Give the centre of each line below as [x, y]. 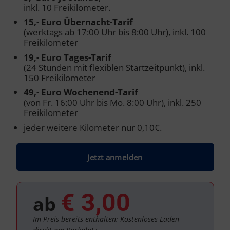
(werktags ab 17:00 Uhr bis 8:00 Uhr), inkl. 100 [114, 32]
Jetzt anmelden [115, 157]
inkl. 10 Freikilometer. [67, 7]
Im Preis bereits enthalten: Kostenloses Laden [106, 219]
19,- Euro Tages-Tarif [67, 57]
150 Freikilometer [59, 78]
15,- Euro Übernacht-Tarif [78, 22]
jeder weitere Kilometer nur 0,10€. [92, 127]
